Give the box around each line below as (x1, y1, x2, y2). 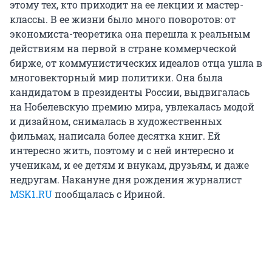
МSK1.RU (10, 187, 52, 200)
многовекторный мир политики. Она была (10, 70, 223, 84)
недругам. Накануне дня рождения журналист (10, 172, 242, 186)
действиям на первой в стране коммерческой (10, 41, 237, 55)
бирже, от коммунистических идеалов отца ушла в (10, 56, 262, 69)
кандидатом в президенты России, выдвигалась (10, 85, 250, 98)
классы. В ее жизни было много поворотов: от (10, 12, 236, 25)
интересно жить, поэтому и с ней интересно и (10, 143, 234, 157)
